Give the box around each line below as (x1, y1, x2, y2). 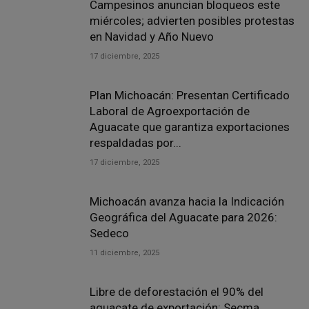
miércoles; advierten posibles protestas (90, 14, 295, 28)
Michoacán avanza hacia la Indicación (90, 195, 284, 208)
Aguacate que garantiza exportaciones (90, 120, 290, 134)
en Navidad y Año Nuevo (90, 30, 214, 43)
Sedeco (90, 226, 129, 240)
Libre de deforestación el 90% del (90, 285, 263, 299)
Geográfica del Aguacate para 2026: (90, 210, 277, 224)
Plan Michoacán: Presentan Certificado (90, 88, 290, 102)
